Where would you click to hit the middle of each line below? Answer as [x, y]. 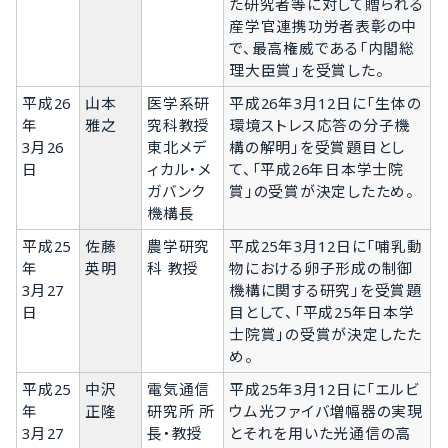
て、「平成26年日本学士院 [316, 168]
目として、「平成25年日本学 [322, 311]
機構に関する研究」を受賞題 [325, 289]
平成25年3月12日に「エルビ [324, 388]
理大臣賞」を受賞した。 [307, 69]
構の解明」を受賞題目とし [317, 146]
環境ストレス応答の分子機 [320, 124]
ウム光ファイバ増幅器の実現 [326, 410]
